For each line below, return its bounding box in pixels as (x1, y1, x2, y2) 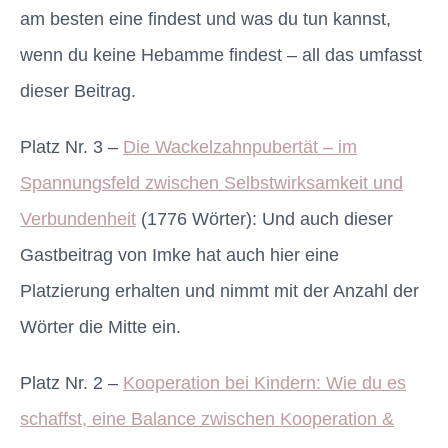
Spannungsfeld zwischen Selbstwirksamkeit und (20, 173, 403, 194)
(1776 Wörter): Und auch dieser (136, 209, 393, 230)
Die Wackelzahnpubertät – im (123, 137, 357, 158)
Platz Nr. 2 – (20, 373, 123, 394)
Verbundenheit (20, 209, 136, 230)
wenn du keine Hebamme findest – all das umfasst (20, 45, 422, 66)
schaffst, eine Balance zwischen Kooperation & (20, 409, 394, 430)
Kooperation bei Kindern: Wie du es (123, 373, 406, 394)
